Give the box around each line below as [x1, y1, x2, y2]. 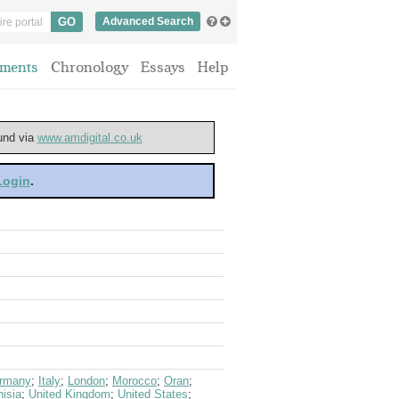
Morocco [112, 374, 157, 387]
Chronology [51, 59, 128, 76]
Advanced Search [102, 15, 193, 28]
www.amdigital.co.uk [37, 131, 142, 144]
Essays [141, 59, 185, 76]
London [68, 374, 105, 387]
